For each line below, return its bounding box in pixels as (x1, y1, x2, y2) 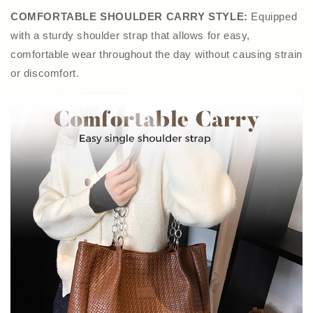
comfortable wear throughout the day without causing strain (10, 48, 303, 60)
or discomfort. (10, 66, 80, 79)
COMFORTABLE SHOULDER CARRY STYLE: (10, 10, 252, 22)
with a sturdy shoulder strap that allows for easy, (10, 29, 251, 41)
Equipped (251, 10, 298, 22)
